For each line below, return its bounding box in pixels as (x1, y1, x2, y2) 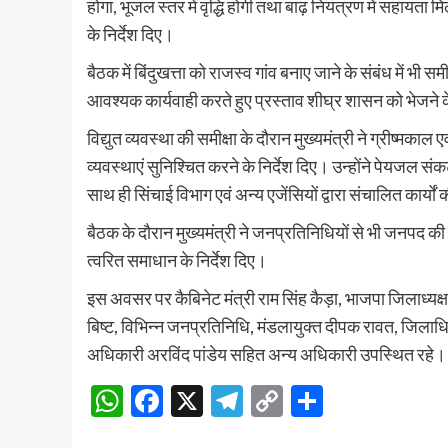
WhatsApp (123, 380, 274, 420)
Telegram (243, 380, 371, 420)
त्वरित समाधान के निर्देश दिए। (87, 249, 267, 272)
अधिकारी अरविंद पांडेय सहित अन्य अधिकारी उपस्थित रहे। (87, 343, 446, 366)
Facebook (163, 380, 300, 420)
